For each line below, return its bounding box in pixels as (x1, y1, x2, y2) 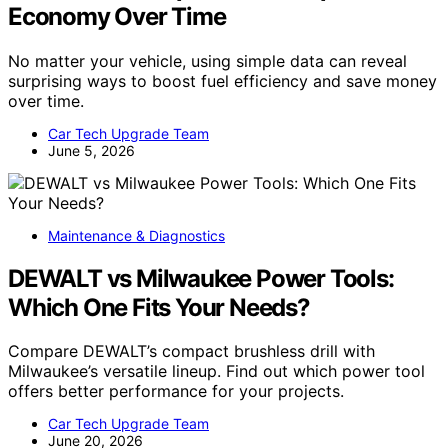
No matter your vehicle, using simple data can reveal (8, 50, 407, 71)
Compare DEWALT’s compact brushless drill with (8, 341, 375, 362)
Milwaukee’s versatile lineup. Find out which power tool (8, 361, 425, 382)
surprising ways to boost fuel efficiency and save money (8, 70, 437, 91)
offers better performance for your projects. (8, 381, 344, 402)
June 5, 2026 (48, 141, 135, 159)
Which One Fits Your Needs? (8, 292, 310, 322)
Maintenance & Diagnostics (48, 226, 225, 244)
